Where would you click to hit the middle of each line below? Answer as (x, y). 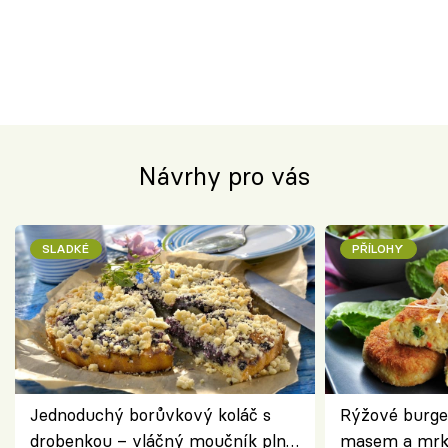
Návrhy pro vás (224, 177)
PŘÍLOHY (378, 248)
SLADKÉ (66, 248)
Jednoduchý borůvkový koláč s (150, 414)
